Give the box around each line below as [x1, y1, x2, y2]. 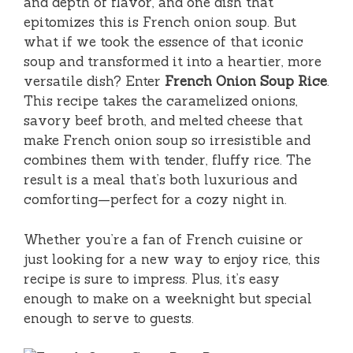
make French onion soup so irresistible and [24, 132, 310, 150]
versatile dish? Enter [24, 72, 165, 91]
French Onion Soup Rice [165, 72, 327, 91]
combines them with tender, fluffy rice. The [24, 151, 311, 169]
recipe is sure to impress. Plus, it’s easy [24, 269, 280, 288]
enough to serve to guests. [24, 309, 194, 327]
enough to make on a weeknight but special [24, 289, 312, 307]
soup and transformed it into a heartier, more [24, 53, 321, 71]
